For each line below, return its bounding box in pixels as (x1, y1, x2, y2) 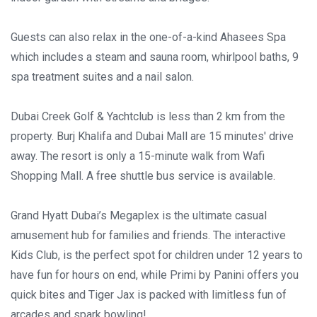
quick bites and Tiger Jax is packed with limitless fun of (11, 288, 287, 301)
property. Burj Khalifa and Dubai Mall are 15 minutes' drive (11, 129, 294, 143)
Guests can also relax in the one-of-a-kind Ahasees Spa (11, 30, 286, 44)
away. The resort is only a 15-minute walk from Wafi (11, 149, 265, 163)
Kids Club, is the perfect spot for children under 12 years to (11, 248, 303, 262)
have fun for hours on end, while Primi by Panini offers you (11, 268, 299, 282)
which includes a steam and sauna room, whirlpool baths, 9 (11, 50, 299, 64)
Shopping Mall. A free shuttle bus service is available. (11, 169, 275, 183)
